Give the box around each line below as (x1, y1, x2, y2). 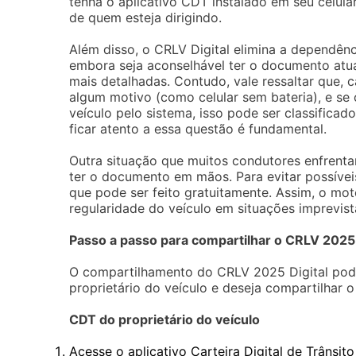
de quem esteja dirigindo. (69, 9, 222, 25)
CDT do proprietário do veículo (69, 311, 260, 327)
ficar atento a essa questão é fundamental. (69, 120, 327, 137)
